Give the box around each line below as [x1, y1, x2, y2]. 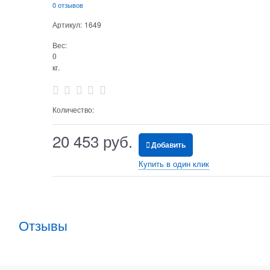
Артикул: [52, 19, 82, 30]
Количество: [52, 104, 94, 115]
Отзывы [19, 216, 67, 235]
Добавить [151, 139, 186, 151]
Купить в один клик [138, 158, 209, 170]
